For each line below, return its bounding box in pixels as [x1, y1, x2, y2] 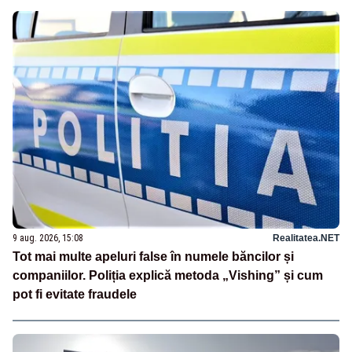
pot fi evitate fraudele [13, 288, 137, 302]
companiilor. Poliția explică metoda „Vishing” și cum [13, 269, 323, 283]
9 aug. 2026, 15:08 [13, 233, 83, 244]
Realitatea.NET [273, 233, 339, 244]
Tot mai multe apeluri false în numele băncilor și [13, 250, 294, 264]
